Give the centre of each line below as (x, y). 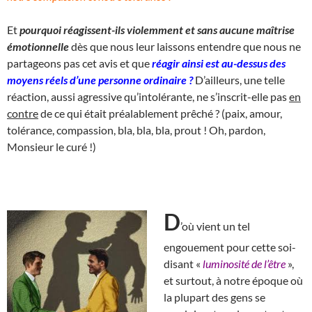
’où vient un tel (215, 226)
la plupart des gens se (214, 297)
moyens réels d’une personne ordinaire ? (101, 79)
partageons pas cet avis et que (79, 63)
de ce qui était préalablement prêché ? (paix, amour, (160, 113)
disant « (182, 263)
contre (23, 113)
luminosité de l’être (243, 263)
